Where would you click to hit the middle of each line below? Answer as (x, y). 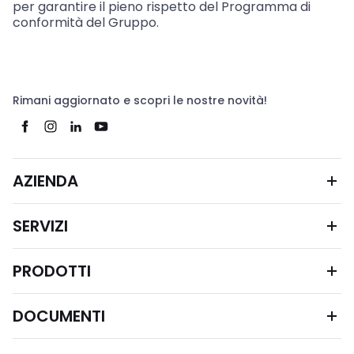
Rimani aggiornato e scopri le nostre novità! (140, 101)
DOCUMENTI (59, 316)
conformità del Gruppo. (86, 23)
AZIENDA (45, 181)
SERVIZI (40, 226)
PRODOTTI (52, 271)
